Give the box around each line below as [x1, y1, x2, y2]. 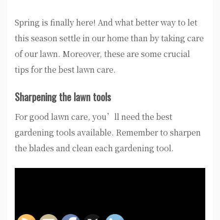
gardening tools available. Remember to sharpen [15, 126, 201, 138]
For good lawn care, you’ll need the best [15, 110, 172, 122]
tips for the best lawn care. [15, 63, 116, 75]
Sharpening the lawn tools [15, 89, 111, 104]
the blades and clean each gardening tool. [15, 142, 174, 154]
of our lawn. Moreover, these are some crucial [15, 48, 190, 59]
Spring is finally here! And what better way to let [15, 16, 197, 28]
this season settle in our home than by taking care [15, 32, 204, 44]
